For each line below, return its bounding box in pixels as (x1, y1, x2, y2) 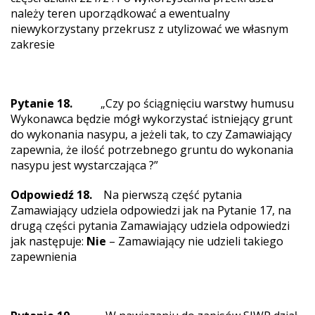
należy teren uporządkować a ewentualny (11, 6, 230, 21)
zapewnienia (11, 249, 77, 264)
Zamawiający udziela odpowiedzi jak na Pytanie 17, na (11, 202, 291, 218)
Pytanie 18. (11, 96, 72, 111)
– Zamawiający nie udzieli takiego (106, 233, 283, 249)
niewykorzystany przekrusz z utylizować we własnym (11, 21, 288, 37)
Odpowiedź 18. (11, 187, 92, 202)
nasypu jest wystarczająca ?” (11, 157, 158, 173)
